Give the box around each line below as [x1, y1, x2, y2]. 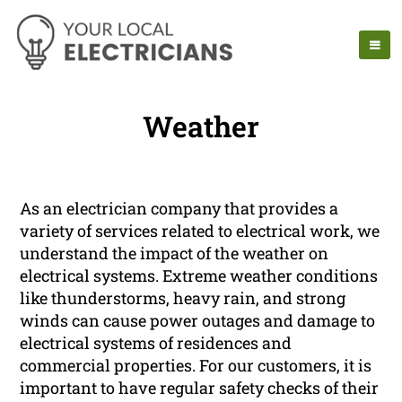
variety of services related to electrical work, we [20, 220, 380, 242]
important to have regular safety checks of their [20, 377, 380, 399]
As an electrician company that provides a [20, 197, 339, 220]
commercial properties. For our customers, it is [20, 354, 372, 377]
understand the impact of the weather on [20, 242, 329, 265]
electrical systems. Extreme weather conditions [20, 265, 379, 287]
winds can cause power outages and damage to [20, 310, 376, 332]
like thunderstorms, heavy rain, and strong [20, 287, 346, 310]
